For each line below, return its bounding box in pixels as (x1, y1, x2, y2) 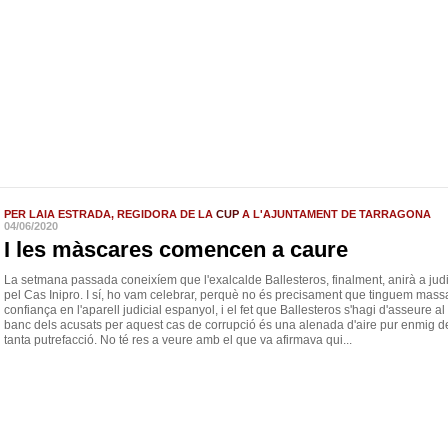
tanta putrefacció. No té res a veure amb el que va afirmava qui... (4, 333, 352, 347)
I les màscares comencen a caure (4, 237, 348, 262)
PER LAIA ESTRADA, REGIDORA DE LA (4, 208, 216, 220)
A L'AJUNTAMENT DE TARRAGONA (239, 208, 431, 220)
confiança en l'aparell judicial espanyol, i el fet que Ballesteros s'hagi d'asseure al (4, 303, 445, 317)
